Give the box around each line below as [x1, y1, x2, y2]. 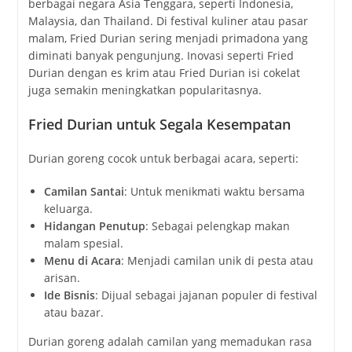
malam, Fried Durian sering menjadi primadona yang [27, 30, 308, 46]
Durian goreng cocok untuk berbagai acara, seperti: [27, 150, 299, 166]
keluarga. [43, 200, 93, 216]
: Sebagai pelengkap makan [145, 218, 290, 233]
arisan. [43, 269, 80, 285]
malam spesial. [43, 235, 123, 251]
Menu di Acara [43, 252, 121, 268]
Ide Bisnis [43, 287, 95, 302]
